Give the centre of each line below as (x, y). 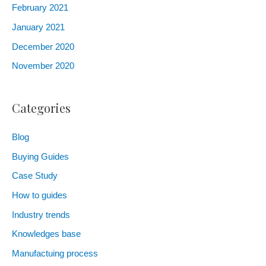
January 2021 (38, 28)
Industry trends (41, 215)
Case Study (35, 176)
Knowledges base (46, 234)
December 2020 (43, 47)
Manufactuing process (55, 254)
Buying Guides (40, 156)
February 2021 (40, 8)
